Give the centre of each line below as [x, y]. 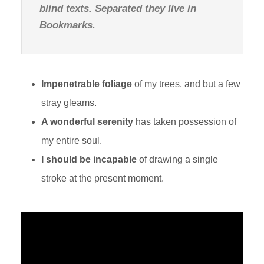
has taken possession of [185, 122]
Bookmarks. [67, 25]
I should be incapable [89, 159]
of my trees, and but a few [186, 84]
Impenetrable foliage [87, 84]
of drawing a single [177, 159]
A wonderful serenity [87, 122]
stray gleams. [69, 103]
